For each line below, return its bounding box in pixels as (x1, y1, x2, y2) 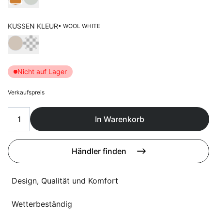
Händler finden (71, 146, 126, 156)
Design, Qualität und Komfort (12, 176, 118, 186)
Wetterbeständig (12, 199, 72, 209)
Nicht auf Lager (17, 67, 67, 76)
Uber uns (77, 6, 116, 16)
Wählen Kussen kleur (7, 36, 81, 46)
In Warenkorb (95, 114, 144, 124)
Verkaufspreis (8, 89, 45, 96)
